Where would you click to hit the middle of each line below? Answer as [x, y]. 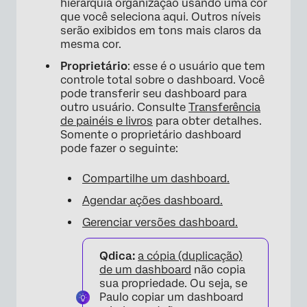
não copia [218, 270]
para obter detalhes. [207, 121]
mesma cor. [91, 45]
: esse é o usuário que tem [196, 66]
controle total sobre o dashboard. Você [162, 80]
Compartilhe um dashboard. [156, 179]
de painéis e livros [107, 121]
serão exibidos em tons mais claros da [161, 31]
